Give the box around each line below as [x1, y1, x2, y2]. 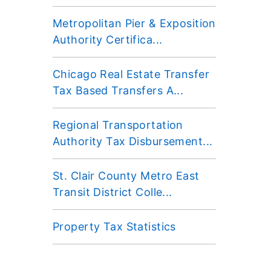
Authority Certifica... [53, 33, 163, 46]
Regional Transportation [53, 118, 183, 131]
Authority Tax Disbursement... [53, 134, 213, 148]
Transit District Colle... [53, 185, 172, 198]
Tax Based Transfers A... [53, 83, 184, 97]
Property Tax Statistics [53, 220, 176, 233]
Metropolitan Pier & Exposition [53, 16, 216, 30]
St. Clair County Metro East [53, 169, 200, 182]
